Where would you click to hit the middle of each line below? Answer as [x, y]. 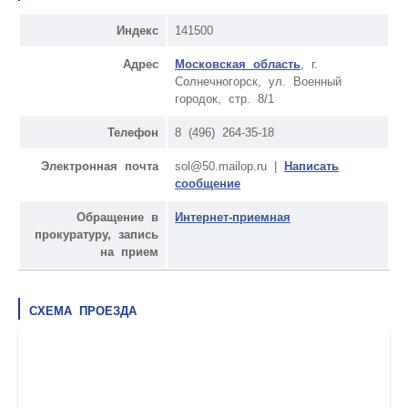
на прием [129, 251]
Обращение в [117, 217]
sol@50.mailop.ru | [229, 166]
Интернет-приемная [233, 217]
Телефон [133, 132]
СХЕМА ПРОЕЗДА [83, 311]
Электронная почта [100, 166]
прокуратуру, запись [97, 234]
